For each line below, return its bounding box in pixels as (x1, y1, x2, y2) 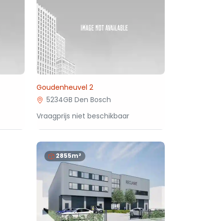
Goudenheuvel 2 (37, 82, 94, 92)
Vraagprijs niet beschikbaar (37, 111, 130, 121)
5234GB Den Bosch (46, 95, 111, 105)
